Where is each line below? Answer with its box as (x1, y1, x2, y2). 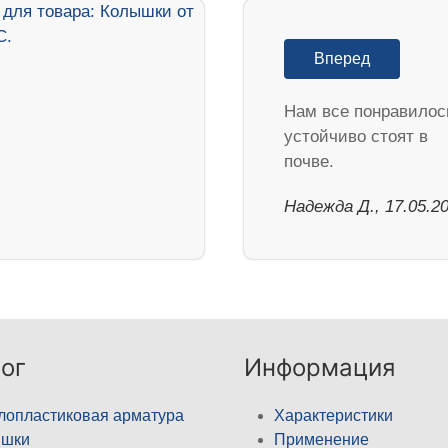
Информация (244, 352, 395, 382)
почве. (284, 151, 334, 171)
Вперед (314, 49, 370, 67)
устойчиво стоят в (284, 126, 428, 146)
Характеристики (274, 406, 393, 424)
